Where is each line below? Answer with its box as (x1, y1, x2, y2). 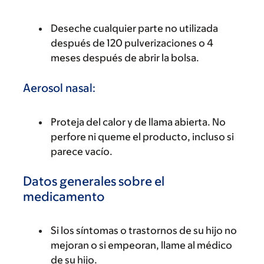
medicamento (23, 189, 105, 204)
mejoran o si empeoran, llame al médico (51, 239, 232, 251)
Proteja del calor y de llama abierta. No (51, 116, 226, 128)
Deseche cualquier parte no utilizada (51, 22, 218, 34)
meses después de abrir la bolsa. (51, 52, 199, 64)
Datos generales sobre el (23, 174, 164, 189)
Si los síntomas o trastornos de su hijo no (51, 225, 237, 236)
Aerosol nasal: (23, 81, 95, 94)
